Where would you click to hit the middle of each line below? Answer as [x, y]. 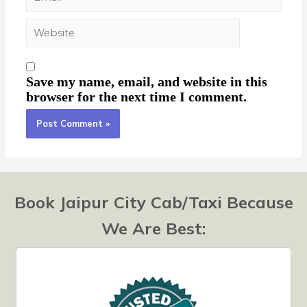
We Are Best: [153, 229]
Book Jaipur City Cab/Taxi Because [153, 202]
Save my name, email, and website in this [146, 82]
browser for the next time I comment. [136, 97]
